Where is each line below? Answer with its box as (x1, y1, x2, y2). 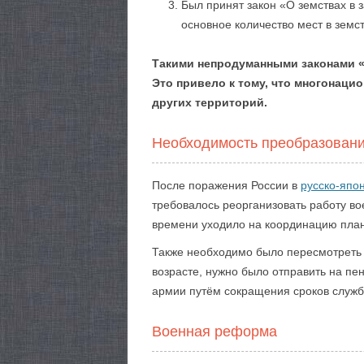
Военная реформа (152, 323, 277, 340)
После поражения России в (152, 179, 301, 192)
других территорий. (152, 96, 267, 109)
